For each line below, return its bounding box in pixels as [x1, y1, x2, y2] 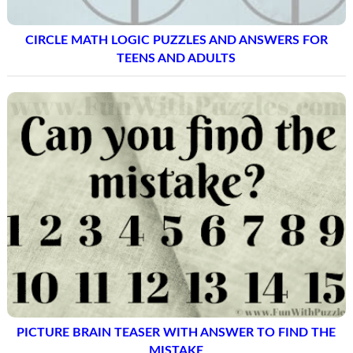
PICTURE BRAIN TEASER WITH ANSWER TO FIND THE [17, 325, 336, 339]
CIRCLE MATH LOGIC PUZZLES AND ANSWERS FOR [24, 33, 328, 46]
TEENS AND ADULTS [117, 51, 236, 65]
